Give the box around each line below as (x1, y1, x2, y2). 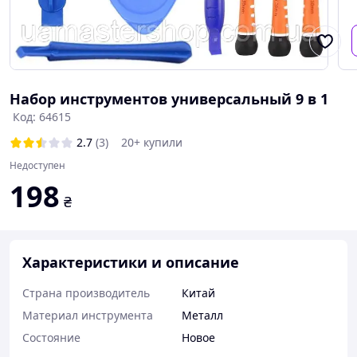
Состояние (22, 330, 80, 345)
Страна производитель (22, 285, 150, 300)
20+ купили (121, 135, 182, 150)
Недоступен (10, 159, 65, 172)
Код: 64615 (13, 109, 71, 124)
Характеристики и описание (22, 253, 239, 272)
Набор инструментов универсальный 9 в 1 (10, 89, 328, 108)
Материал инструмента (22, 308, 153, 323)
